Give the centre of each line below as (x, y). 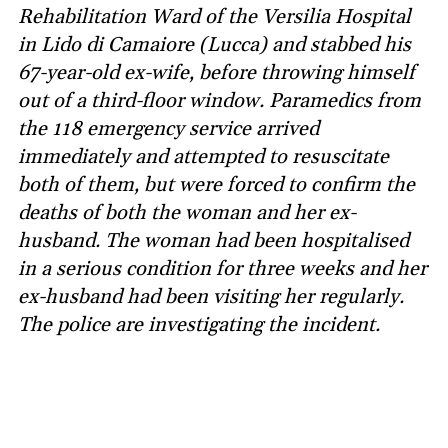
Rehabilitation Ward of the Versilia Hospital (214, 17)
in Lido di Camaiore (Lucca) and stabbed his (214, 45)
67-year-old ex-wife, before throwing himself (216, 73)
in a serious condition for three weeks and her (222, 269)
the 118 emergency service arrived (168, 129)
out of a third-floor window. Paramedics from (219, 101)
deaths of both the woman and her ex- (187, 213)
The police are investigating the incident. (199, 325)
